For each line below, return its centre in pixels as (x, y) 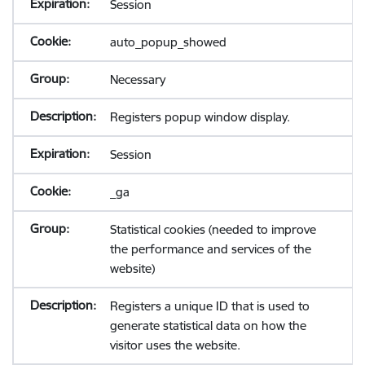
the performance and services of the (210, 249)
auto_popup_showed (168, 42)
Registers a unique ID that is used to (209, 306)
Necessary (137, 79)
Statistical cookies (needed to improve (213, 229)
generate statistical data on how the (208, 325)
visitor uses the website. (175, 345)
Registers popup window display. (200, 117)
